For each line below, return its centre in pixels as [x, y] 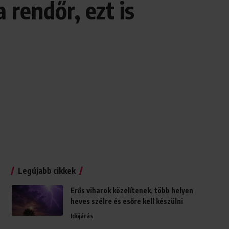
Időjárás [82, 216]
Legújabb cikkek [47, 171]
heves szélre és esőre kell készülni [127, 201]
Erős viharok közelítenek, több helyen [132, 191]
